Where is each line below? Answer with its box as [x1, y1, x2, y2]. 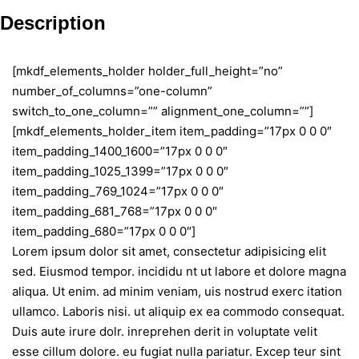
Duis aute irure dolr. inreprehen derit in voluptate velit [12, 324, 317, 340]
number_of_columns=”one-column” [12, 83, 212, 99]
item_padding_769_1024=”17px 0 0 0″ [12, 184, 224, 200]
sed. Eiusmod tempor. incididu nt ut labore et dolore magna [12, 264, 346, 280]
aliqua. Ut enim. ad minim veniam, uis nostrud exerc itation [12, 284, 342, 300]
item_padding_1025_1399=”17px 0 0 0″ [12, 163, 228, 179]
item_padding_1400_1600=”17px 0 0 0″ [12, 143, 228, 159]
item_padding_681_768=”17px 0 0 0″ [12, 204, 217, 220]
